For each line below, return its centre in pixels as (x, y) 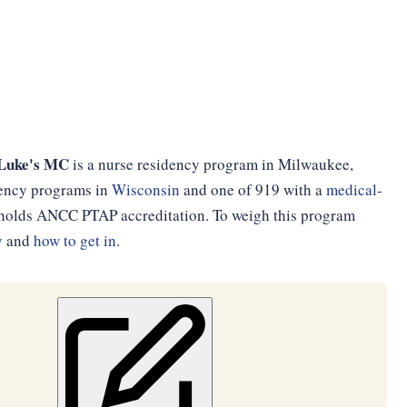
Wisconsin (145, 189)
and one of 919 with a (253, 189)
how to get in (74, 240)
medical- (354, 189)
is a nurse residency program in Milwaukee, (211, 164)
